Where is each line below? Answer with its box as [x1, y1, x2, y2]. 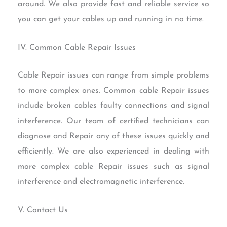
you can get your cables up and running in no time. [17, 15, 204, 24]
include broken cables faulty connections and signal [17, 102, 210, 110]
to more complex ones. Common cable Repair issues [17, 87, 210, 95]
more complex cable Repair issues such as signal [17, 163, 210, 171]
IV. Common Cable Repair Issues [17, 43, 136, 52]
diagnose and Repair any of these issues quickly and [17, 132, 210, 141]
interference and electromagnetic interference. [17, 178, 184, 186]
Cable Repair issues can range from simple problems [17, 71, 210, 80]
